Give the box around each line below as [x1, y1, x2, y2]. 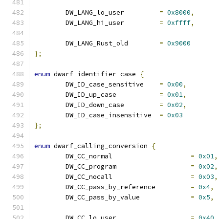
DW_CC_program [116, 162, 191, 171]
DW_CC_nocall [112, 173, 191, 181]
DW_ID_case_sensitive [144, 80, 159, 88]
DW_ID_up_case [116, 90, 159, 99]
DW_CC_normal [112, 152, 191, 160]
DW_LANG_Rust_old [128, 39, 159, 47]
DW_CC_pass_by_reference [155, 183, 191, 191]
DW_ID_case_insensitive [152, 111, 159, 119]
